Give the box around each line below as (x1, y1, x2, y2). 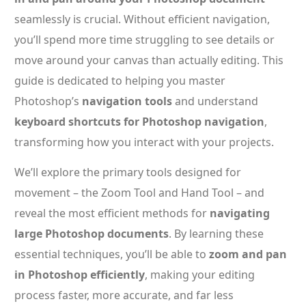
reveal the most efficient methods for (14, 206, 210, 221)
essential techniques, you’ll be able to (14, 247, 209, 262)
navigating (210, 206, 270, 221)
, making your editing (145, 267, 255, 282)
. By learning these (169, 226, 264, 241)
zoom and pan (209, 247, 287, 262)
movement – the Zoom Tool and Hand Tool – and (14, 185, 264, 200)
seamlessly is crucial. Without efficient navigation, (14, 12, 270, 27)
